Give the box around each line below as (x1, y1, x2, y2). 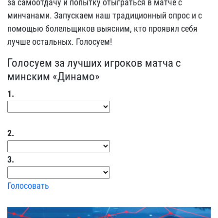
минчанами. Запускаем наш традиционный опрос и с (7, 10, 202, 20)
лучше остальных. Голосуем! (7, 36, 112, 47)
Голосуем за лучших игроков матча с (7, 56, 181, 70)
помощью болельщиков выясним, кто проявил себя (7, 23, 198, 34)
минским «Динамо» (7, 70, 100, 83)
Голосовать (7, 181, 49, 191)
